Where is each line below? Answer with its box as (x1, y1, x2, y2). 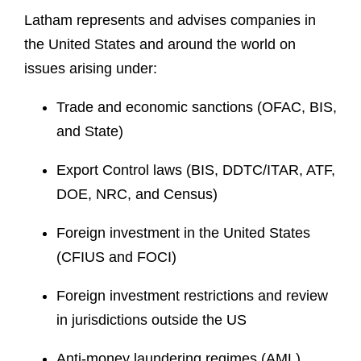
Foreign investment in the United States (56, 225, 310, 241)
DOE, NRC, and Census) (56, 186, 218, 202)
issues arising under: (24, 60, 157, 77)
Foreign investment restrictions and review (56, 288, 328, 304)
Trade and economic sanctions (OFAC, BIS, (56, 99, 337, 115)
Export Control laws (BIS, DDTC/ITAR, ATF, (56, 162, 335, 178)
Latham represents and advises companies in (24, 12, 316, 28)
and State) (56, 123, 123, 139)
